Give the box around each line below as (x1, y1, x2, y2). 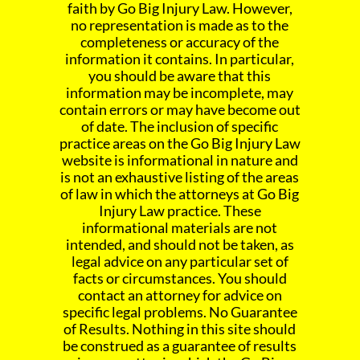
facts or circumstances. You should (72, 269, 287, 288)
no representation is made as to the (71, 16, 289, 35)
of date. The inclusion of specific (81, 117, 279, 136)
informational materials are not (82, 219, 278, 237)
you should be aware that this (88, 67, 272, 85)
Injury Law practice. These (98, 202, 261, 220)
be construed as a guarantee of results (63, 337, 297, 355)
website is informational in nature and (61, 151, 298, 170)
